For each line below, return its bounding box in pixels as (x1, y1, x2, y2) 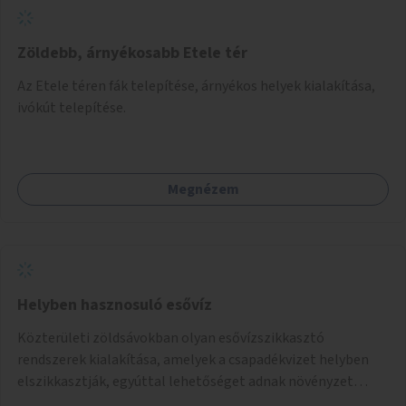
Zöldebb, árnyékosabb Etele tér (17, 41, 247, 64)
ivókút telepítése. (17, 97, 126, 118)
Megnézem (167, 179, 239, 199)
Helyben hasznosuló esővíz (17, 293, 212, 316)
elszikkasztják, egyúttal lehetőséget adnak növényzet (17, 371, 353, 391)
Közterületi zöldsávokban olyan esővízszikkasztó (17, 327, 324, 348)
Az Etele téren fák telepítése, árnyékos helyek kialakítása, (17, 75, 375, 96)
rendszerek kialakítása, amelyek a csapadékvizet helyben (17, 349, 369, 370)
